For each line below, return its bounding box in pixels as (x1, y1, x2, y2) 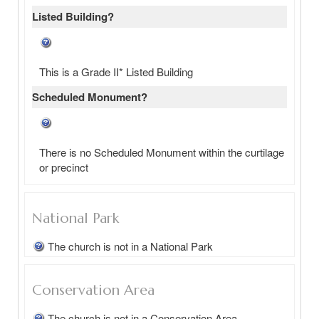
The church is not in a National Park (48, 239, 213, 253)
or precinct (39, 159, 88, 174)
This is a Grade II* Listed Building (39, 64, 193, 79)
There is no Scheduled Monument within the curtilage (39, 145, 284, 159)
